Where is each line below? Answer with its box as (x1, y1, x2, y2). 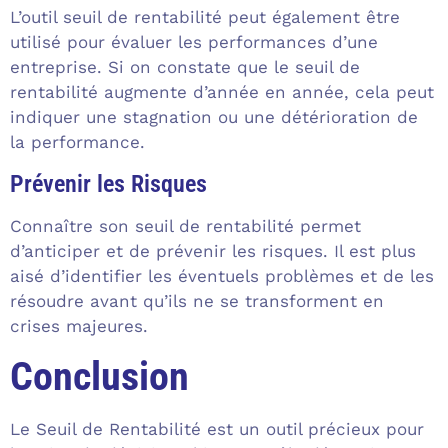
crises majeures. (10, 315, 148, 336)
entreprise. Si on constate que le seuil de (10, 57, 360, 78)
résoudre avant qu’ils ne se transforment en (10, 290, 384, 311)
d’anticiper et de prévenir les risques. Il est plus (10, 240, 416, 261)
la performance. (10, 132, 145, 153)
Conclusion (10, 352, 189, 400)
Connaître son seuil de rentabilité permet (10, 215, 361, 236)
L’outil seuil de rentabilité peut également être (10, 7, 400, 28)
